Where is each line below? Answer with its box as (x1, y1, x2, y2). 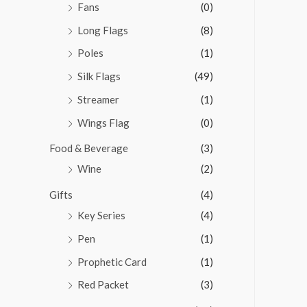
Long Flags (77, 23, 128, 36)
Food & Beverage (49, 142, 128, 155)
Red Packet (77, 278, 129, 291)
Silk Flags (77, 70, 121, 83)
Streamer (77, 93, 119, 106)
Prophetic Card (77, 255, 147, 268)
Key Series (77, 209, 125, 222)
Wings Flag (77, 116, 130, 129)
